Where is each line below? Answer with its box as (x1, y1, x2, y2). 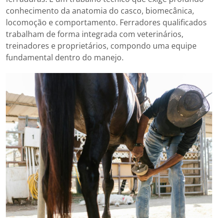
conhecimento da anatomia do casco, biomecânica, (6, 5, 194, 16)
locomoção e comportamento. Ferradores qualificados (6, 17, 207, 28)
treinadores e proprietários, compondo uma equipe (6, 40, 197, 51)
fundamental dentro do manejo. (6, 52, 124, 63)
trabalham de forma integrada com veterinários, (6, 28, 183, 39)
